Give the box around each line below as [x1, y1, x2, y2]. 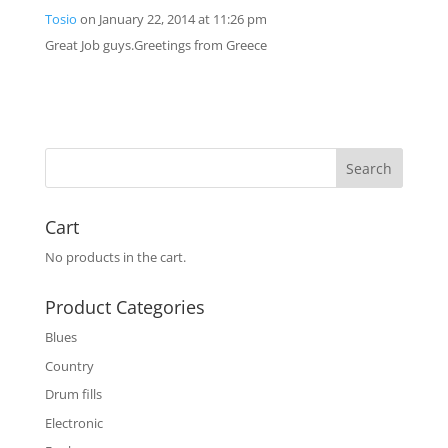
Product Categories [44, 295, 205, 320]
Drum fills [44, 385, 102, 404]
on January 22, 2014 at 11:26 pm [79, 10, 267, 29]
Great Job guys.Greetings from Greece [44, 36, 267, 55]
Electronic [44, 413, 103, 432]
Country [44, 356, 94, 375]
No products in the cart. [44, 248, 186, 267]
